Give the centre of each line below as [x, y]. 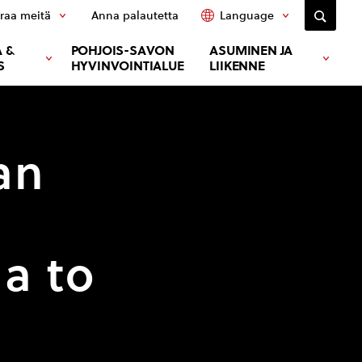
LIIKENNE [237, 66]
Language [247, 15]
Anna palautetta [135, 15]
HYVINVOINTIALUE [127, 66]
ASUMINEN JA [251, 51]
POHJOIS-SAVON [123, 51]
